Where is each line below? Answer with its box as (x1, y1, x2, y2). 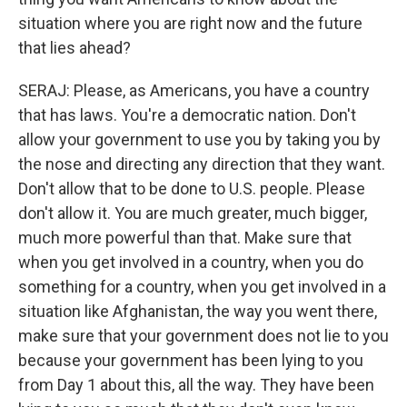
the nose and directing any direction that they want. (18, 154, 385, 174)
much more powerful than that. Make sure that (18, 228, 352, 247)
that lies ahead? (18, 38, 131, 57)
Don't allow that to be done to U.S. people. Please (18, 179, 365, 198)
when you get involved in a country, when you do (18, 253, 363, 272)
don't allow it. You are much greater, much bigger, (18, 203, 367, 223)
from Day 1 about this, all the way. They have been (18, 375, 374, 394)
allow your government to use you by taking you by (18, 130, 381, 149)
